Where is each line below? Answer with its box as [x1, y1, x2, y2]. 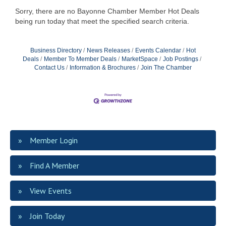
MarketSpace [122, 55, 158, 63]
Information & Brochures [70, 64, 136, 71]
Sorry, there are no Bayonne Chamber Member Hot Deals [15, 7, 199, 15]
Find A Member [30, 160, 79, 171]
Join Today [30, 210, 65, 221]
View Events [30, 185, 72, 196]
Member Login [30, 135, 78, 145]
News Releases [87, 46, 130, 54]
